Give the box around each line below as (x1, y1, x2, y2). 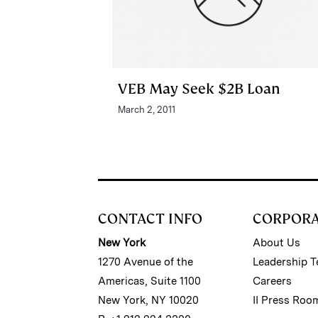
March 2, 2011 (118, 104, 175, 115)
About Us (253, 236, 301, 249)
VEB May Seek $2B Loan (118, 79, 280, 98)
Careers (253, 274, 292, 287)
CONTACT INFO (98, 209, 202, 228)
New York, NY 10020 (98, 293, 199, 307)
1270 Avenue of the (98, 255, 193, 268)
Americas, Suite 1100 (98, 274, 201, 287)
